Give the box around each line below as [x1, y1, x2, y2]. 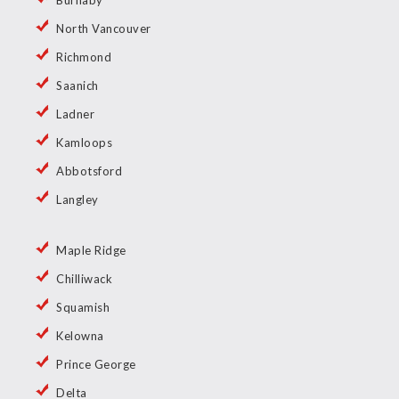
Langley [56, 192, 99, 208]
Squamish [56, 300, 110, 315]
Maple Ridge [56, 243, 126, 258]
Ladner [56, 107, 94, 122]
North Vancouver [56, 21, 151, 37]
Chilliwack [56, 272, 112, 287]
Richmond [56, 50, 111, 65]
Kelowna [56, 329, 104, 344]
